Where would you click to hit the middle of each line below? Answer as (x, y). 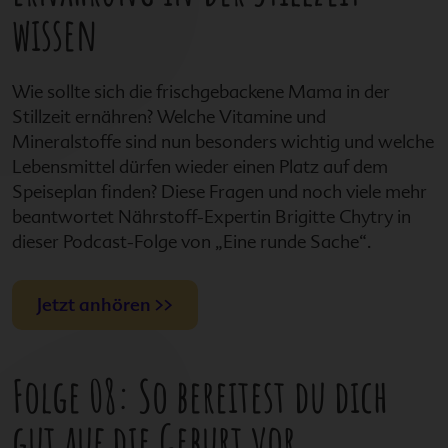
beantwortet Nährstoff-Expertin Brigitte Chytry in (211, 216)
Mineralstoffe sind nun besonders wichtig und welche (223, 141)
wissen (55, 33)
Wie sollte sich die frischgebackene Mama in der (201, 91)
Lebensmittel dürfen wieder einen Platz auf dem (200, 166)
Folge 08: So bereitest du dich (200, 396)
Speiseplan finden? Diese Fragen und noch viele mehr (219, 191)
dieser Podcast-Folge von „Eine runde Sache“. (192, 241)
